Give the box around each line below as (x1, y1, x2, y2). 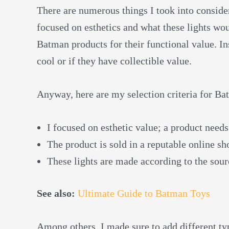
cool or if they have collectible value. (37, 55, 192, 66)
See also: (37, 187, 78, 199)
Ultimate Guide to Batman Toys (78, 187, 210, 199)
